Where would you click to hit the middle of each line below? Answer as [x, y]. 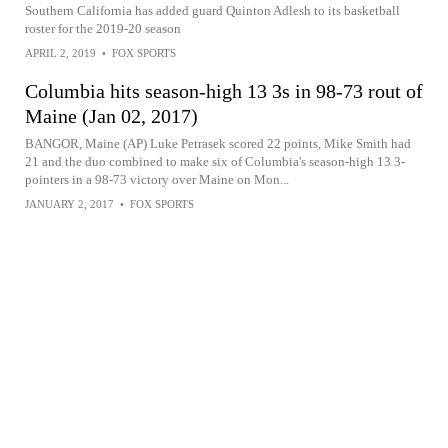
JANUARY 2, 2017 [69, 204]
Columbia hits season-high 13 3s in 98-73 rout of [224, 91]
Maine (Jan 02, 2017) [111, 116]
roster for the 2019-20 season [103, 28]
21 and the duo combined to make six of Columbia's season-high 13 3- [215, 161]
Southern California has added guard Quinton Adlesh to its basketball [212, 10]
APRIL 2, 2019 [60, 53]
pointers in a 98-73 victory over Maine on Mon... [157, 179]
